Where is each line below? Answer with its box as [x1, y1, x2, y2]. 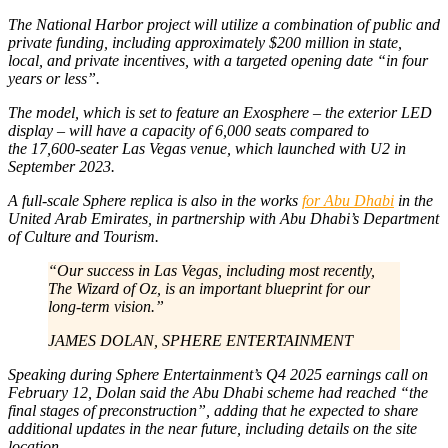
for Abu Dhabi [302, 191, 394, 209]
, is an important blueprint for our [157, 279, 370, 297]
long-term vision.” [48, 297, 164, 315]
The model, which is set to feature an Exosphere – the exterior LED [8, 103, 432, 121]
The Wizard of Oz [48, 279, 157, 297]
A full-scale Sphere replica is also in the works [8, 191, 302, 209]
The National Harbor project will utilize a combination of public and [8, 15, 440, 33]
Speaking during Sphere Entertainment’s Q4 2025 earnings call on [8, 365, 428, 383]
